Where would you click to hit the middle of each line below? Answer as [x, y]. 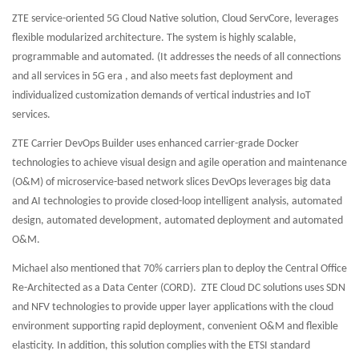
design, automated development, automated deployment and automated [177, 221]
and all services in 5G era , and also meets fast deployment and [152, 77]
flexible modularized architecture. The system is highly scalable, [154, 38]
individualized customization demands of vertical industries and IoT [161, 96]
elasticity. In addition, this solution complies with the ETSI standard [161, 346]
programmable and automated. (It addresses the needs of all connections [176, 57]
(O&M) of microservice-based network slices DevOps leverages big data [171, 182]
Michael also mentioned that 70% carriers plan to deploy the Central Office [179, 269]
